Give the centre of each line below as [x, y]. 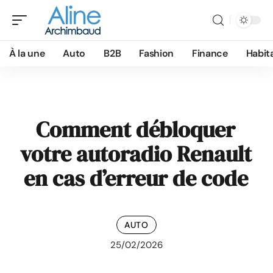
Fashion [156, 53]
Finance [210, 53]
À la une [27, 53]
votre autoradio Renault [136, 154]
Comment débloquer [136, 129]
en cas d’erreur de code [136, 178]
